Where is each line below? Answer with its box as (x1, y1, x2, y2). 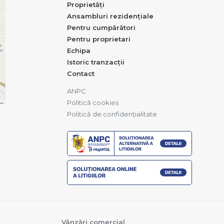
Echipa (67, 46, 90, 55)
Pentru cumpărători (67, 23, 135, 32)
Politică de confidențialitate (67, 110, 157, 118)
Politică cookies (67, 98, 118, 107)
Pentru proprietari (67, 35, 130, 43)
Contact (67, 69, 94, 78)
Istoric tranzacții (67, 58, 124, 66)
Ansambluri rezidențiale (67, 12, 153, 20)
